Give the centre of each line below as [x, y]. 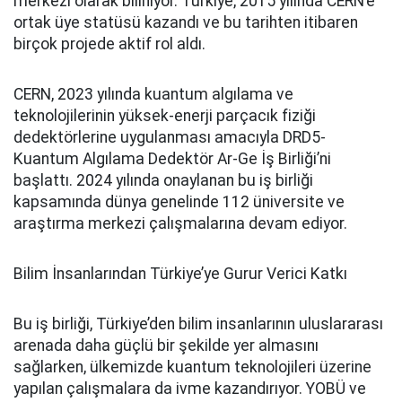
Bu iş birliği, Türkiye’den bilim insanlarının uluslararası [198, 323]
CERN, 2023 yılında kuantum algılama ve [153, 94]
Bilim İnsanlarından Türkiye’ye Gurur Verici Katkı [180, 273]
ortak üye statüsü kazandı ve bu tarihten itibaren [186, 22]
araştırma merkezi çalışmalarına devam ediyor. [180, 223]
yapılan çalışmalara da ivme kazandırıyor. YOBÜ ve [190, 388]
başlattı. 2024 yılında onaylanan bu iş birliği [163, 180]
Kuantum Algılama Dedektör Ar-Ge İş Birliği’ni [172, 158]
